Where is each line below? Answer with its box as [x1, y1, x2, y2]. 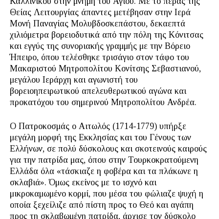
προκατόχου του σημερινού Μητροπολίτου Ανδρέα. [10, 97, 197, 108]
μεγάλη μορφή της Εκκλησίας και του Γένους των [10, 132, 191, 143]
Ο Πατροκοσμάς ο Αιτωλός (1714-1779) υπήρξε [10, 121, 186, 131]
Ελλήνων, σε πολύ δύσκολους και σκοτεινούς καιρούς [10, 144, 207, 154]
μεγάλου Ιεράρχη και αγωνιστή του [10, 75, 138, 85]
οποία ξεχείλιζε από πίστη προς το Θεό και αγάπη [10, 200, 194, 210]
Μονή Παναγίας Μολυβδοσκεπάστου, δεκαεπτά [10, 19, 185, 29]
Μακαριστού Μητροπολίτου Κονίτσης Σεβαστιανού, [10, 64, 201, 74]
